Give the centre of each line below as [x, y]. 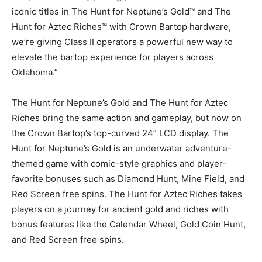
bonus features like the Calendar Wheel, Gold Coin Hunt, [129, 225]
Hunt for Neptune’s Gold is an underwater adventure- [122, 149]
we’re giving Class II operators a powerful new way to [122, 42]
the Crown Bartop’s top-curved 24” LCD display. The [120, 133]
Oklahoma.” [35, 73]
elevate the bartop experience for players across [113, 57]
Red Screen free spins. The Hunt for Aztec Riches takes [127, 194]
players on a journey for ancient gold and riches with [120, 209]
